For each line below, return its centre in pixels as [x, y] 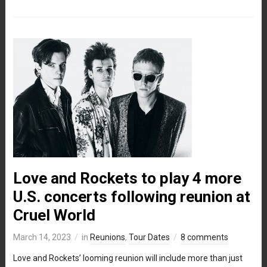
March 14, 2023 [42, 237]
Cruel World [54, 215]
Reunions [107, 237]
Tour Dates [149, 237]
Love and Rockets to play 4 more [127, 178]
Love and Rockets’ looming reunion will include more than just [128, 258]
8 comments [204, 237]
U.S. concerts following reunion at [131, 196]
